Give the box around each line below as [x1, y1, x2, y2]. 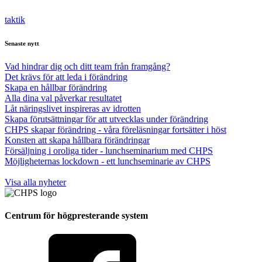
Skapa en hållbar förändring [5, 82, 107, 93]
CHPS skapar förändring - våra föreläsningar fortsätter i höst [5, 125, 226, 135]
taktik [5, 15, 25, 25]
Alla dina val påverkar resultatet [5, 93, 122, 104]
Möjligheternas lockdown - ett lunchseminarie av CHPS [5, 156, 211, 167]
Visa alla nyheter [5, 177, 66, 188]
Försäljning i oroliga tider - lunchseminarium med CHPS [5, 146, 213, 156]
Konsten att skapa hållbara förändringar [5, 135, 150, 146]
